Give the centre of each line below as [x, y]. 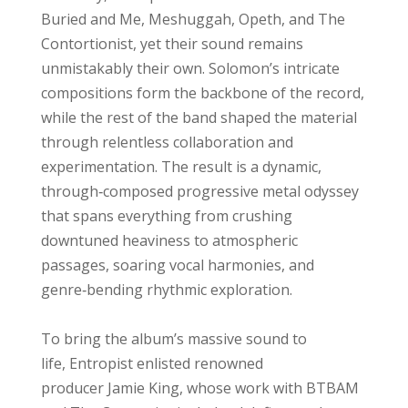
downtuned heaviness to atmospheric [169, 241]
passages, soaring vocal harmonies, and [177, 265]
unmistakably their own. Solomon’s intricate [190, 69]
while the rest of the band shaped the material [199, 118]
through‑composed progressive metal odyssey [199, 192]
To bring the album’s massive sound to [173, 339]
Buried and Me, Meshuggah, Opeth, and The [193, 20]
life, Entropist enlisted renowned [152, 364]
